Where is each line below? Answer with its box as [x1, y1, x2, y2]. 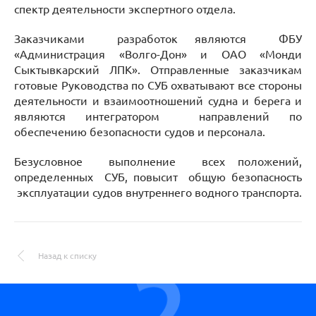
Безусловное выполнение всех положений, [14, 155, 302, 168]
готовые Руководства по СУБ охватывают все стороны [14, 79, 302, 92]
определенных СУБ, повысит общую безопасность [14, 171, 302, 183]
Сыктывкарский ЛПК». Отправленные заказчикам [14, 63, 302, 76]
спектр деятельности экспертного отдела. [14, 3, 236, 16]
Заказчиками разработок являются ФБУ [14, 32, 302, 45]
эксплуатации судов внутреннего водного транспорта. [14, 186, 302, 199]
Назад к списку [38, 250, 97, 260]
